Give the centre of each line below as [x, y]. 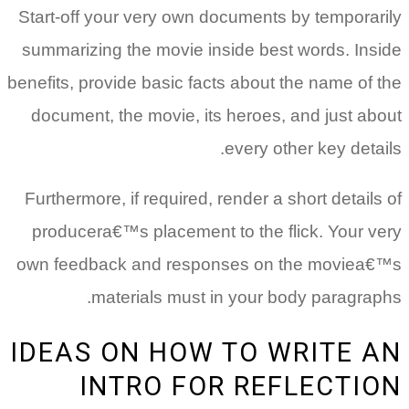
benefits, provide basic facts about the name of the [204, 83]
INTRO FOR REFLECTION [241, 387]
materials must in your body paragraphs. [246, 298]
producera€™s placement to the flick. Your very [217, 232]
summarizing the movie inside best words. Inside [212, 50]
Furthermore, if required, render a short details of [213, 199]
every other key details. [313, 149]
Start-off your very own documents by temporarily [210, 17]
